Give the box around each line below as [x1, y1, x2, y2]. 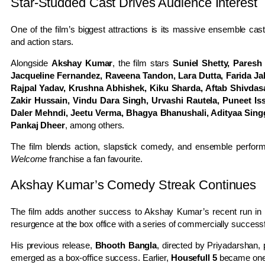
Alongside [11, 57, 51, 68]
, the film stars [112, 57, 173, 68]
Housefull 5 [170, 252, 217, 263]
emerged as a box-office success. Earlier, [11, 252, 171, 263]
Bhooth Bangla [95, 240, 157, 250]
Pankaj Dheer [11, 119, 65, 130]
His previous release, [11, 240, 95, 250]
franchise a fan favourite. [47, 153, 143, 164]
